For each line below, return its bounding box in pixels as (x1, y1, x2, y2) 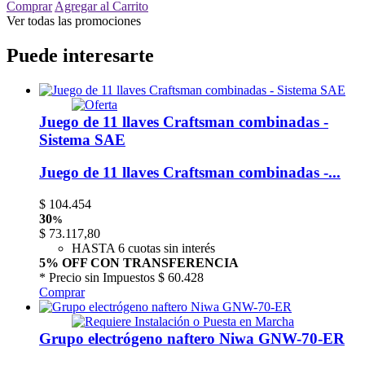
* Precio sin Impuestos (39, 270, 158, 285)
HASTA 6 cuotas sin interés (72, 241, 215, 256)
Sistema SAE (39, 130, 125, 148)
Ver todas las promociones (7, 14, 141, 29)
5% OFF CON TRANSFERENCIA (39, 256, 239, 270)
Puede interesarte (7, 44, 154, 66)
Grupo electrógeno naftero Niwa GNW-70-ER (39, 329, 345, 347)
